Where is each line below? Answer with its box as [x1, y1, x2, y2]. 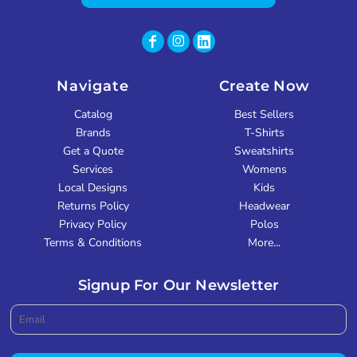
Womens [241, 161, 287, 177]
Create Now [219, 76, 309, 95]
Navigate [56, 76, 130, 95]
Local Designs [58, 179, 127, 195]
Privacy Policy [59, 216, 127, 232]
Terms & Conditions [44, 234, 142, 250]
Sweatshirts [234, 143, 294, 159]
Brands [75, 124, 111, 140]
